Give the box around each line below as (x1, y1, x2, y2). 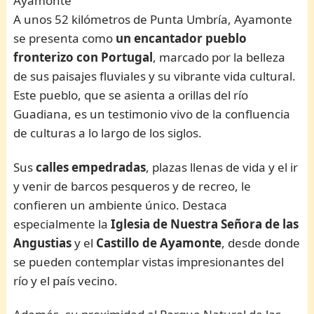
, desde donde (221, 234, 301, 251)
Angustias (13, 234, 72, 251)
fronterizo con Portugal (13, 49, 153, 66)
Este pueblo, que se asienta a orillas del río (13, 87, 249, 104)
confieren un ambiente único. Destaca (13, 196, 228, 213)
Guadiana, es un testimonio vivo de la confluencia (13, 106, 291, 123)
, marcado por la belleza (153, 49, 286, 66)
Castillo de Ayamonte (96, 234, 222, 251)
